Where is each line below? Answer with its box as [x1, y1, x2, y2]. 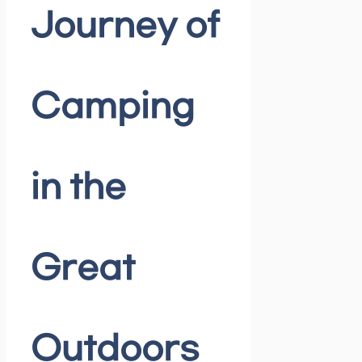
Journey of [31, 7, 220, 47]
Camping [31, 88, 195, 128]
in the [31, 169, 126, 208]
